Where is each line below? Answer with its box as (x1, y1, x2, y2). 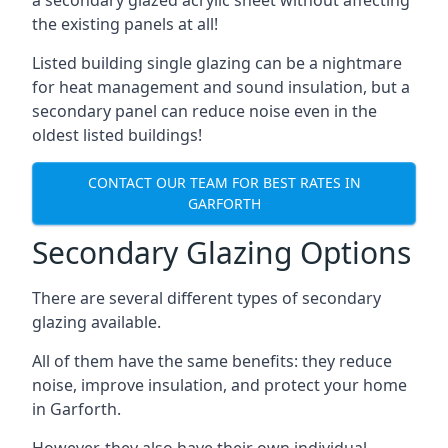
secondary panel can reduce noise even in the (32, 99, 377, 122)
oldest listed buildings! (32, 123, 202, 146)
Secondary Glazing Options (32, 231, 411, 273)
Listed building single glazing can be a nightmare (32, 51, 402, 74)
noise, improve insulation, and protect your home (32, 373, 407, 396)
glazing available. (32, 310, 161, 333)
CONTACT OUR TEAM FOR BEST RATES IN (87, 173, 361, 193)
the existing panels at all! (32, 12, 218, 35)
